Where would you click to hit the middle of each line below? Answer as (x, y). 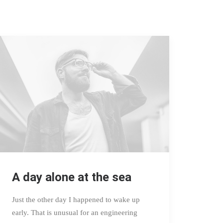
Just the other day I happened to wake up (76, 199)
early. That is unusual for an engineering (75, 212)
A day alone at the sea (72, 177)
